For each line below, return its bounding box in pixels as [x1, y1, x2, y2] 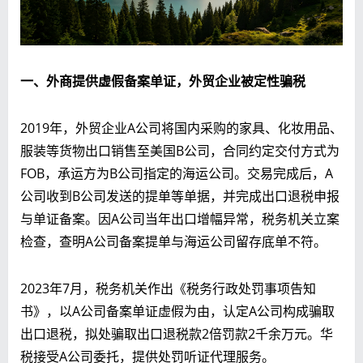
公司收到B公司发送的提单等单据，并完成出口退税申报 [20, 186, 340, 205]
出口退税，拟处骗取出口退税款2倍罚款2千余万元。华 [20, 324, 333, 343]
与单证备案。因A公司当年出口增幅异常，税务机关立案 [20, 209, 340, 228]
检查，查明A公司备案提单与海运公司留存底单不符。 [20, 232, 327, 250]
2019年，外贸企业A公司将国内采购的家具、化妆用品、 [20, 118, 343, 137]
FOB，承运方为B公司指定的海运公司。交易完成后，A [20, 164, 333, 182]
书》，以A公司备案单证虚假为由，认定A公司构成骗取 [20, 301, 335, 320]
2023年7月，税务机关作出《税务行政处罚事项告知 [20, 279, 316, 297]
